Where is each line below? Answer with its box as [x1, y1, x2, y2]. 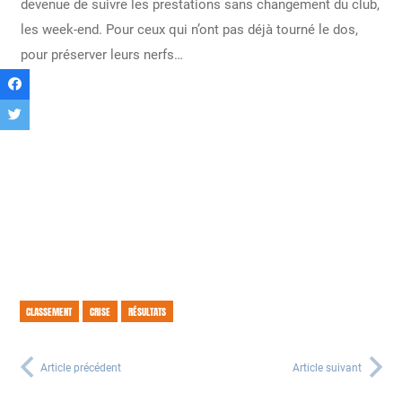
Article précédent [40, 362, 121, 375]
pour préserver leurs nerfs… [20, 47, 183, 64]
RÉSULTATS [127, 303, 166, 319]
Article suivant [293, 362, 362, 375]
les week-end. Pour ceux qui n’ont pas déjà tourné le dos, [20, 22, 358, 39]
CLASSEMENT [26, 303, 73, 319]
